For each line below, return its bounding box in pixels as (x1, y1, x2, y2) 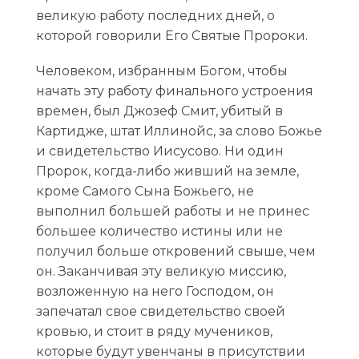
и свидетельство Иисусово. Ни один (35, 143, 284, 159)
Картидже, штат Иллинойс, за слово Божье (35, 123, 322, 139)
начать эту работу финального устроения (35, 83, 313, 99)
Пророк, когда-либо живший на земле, (35, 163, 299, 179)
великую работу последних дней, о (35, 7, 275, 23)
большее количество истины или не (35, 224, 283, 240)
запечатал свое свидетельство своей (35, 304, 285, 320)
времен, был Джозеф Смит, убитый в (35, 103, 283, 119)
